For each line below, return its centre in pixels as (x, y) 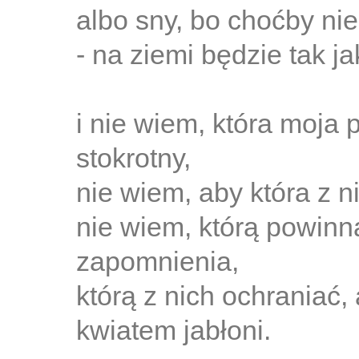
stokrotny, (133, 158)
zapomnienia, (157, 261)
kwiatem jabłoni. (173, 330)
